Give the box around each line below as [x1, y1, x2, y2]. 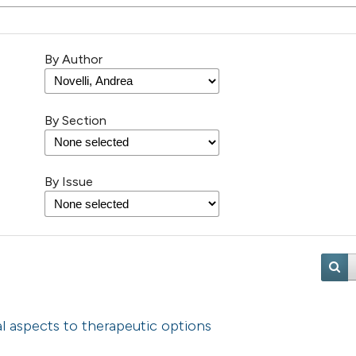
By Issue [44, 174, 93, 190]
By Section [44, 113, 106, 129]
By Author [44, 52, 103, 68]
